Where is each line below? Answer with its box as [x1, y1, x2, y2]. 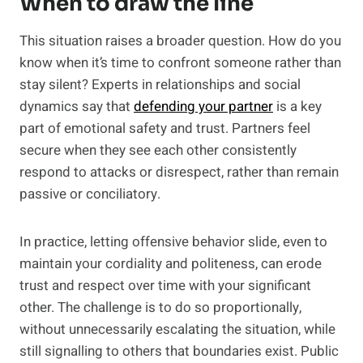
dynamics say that [19, 96, 134, 117]
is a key [273, 96, 322, 117]
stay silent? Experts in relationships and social [19, 75, 301, 96]
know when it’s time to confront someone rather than [19, 53, 341, 74]
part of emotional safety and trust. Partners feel [19, 118, 310, 139]
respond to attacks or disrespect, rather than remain [19, 162, 339, 183]
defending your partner [134, 96, 273, 117]
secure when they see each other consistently [19, 140, 297, 161]
